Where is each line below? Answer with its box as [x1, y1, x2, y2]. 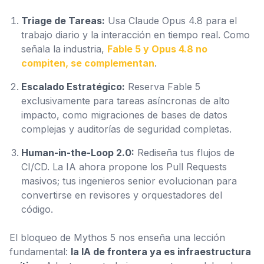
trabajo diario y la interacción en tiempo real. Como [21, 29, 250, 41]
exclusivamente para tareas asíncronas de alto [21, 95, 230, 107]
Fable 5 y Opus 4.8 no [107, 43, 207, 55]
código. [21, 203, 53, 215]
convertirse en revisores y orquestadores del [21, 189, 222, 201]
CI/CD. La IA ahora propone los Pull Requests [21, 161, 227, 173]
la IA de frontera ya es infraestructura [71, 246, 251, 258]
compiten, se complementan [21, 57, 154, 69]
